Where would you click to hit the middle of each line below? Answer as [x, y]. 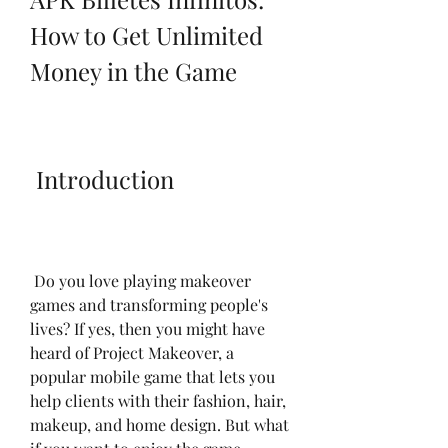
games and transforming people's [149, 304]
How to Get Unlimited [146, 34]
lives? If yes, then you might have [147, 328]
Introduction [105, 178]
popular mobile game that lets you [152, 376]
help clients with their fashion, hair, [158, 400]
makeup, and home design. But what [159, 424]
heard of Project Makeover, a [132, 352]
